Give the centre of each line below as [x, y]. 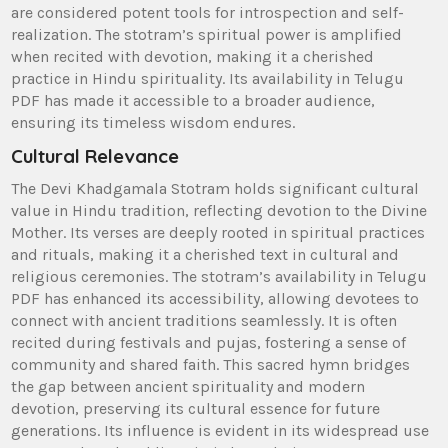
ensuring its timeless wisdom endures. [153, 122]
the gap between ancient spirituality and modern [188, 386]
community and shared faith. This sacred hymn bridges [211, 364]
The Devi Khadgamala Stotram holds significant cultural [215, 188]
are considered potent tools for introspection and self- [208, 12]
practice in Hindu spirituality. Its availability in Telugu [208, 78]
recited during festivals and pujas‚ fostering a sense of [209, 342]
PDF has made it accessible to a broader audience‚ [193, 100]
